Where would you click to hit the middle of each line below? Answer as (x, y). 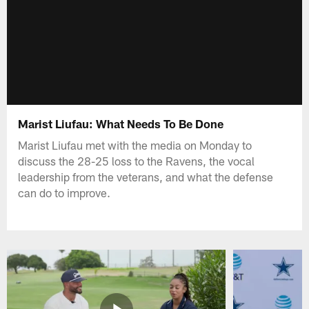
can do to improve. (64, 192)
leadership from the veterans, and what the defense (146, 176)
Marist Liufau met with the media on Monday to (135, 144)
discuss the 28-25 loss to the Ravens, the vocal (137, 160)
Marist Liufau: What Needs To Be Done (121, 123)
